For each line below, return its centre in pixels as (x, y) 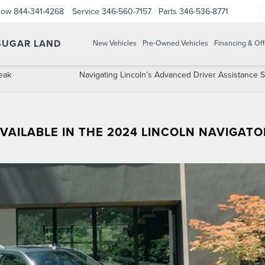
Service (86, 11)
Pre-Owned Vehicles (175, 43)
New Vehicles (115, 43)
